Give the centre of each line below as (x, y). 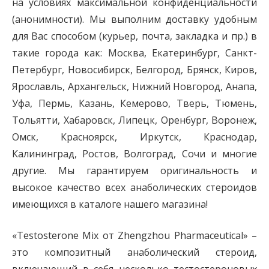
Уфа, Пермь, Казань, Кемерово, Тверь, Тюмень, (134, 104)
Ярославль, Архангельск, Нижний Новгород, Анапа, (134, 87)
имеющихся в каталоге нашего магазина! (110, 204)
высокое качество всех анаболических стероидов (134, 188)
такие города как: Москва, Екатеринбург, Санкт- (134, 53)
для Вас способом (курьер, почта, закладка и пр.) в (134, 36)
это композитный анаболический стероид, (134, 252)
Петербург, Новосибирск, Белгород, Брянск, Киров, (134, 70)
